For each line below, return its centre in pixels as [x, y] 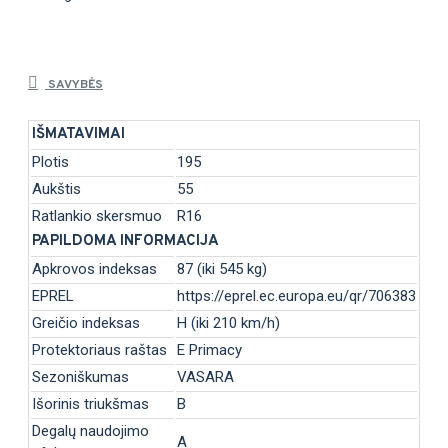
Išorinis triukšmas [90, 403]
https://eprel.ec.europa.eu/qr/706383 [296, 295]
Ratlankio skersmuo [97, 215]
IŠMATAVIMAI [78, 134]
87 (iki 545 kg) [222, 268]
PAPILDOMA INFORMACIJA [125, 241]
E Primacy [209, 349]
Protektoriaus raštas [99, 349]
